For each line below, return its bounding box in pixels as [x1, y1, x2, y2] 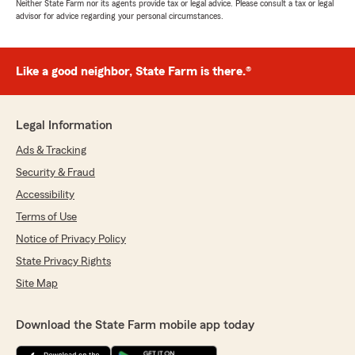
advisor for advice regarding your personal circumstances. [16, 11, 223, 21]
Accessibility [16, 189, 74, 201]
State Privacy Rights [16, 256, 111, 268]
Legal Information [16, 119, 113, 132]
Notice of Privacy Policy [16, 234, 126, 246]
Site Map [16, 278, 58, 290]
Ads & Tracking [16, 145, 86, 157]
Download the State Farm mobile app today [16, 319, 254, 332]
